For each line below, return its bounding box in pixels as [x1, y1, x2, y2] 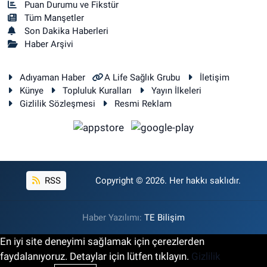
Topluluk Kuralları [63, 85, 132, 96]
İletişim [199, 72, 229, 83]
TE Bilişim [144, 212, 185, 223]
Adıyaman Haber [19, 72, 85, 83]
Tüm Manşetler [24, 13, 85, 23]
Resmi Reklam [114, 98, 172, 109]
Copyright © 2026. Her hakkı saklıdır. [95, 175, 241, 186]
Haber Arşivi [24, 39, 74, 49]
